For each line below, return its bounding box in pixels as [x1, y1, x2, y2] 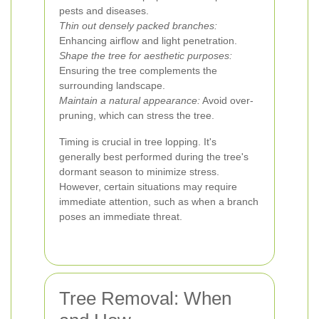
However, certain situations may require [59, 181, 237, 192]
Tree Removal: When [59, 288, 231, 309]
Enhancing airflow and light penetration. [59, 35, 237, 46]
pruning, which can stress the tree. [59, 110, 214, 121]
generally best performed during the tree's [59, 151, 249, 162]
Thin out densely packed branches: [59, 20, 217, 31]
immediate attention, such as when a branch [59, 196, 258, 207]
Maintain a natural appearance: [59, 95, 200, 106]
